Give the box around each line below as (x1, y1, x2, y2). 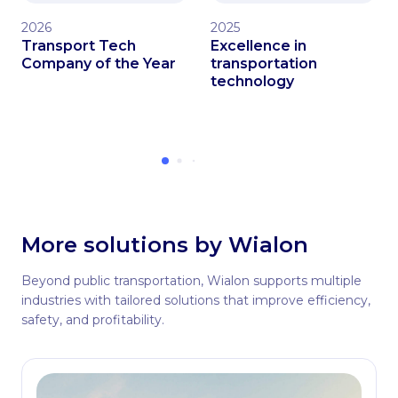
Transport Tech (21, 37, 136, 55)
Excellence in (210, 37, 306, 55)
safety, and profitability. (21, 312, 164, 329)
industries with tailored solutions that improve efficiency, (21, 292, 370, 309)
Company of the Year (21, 55, 176, 73)
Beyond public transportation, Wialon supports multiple (21, 273, 362, 290)
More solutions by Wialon (21, 232, 308, 259)
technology (210, 73, 294, 91)
